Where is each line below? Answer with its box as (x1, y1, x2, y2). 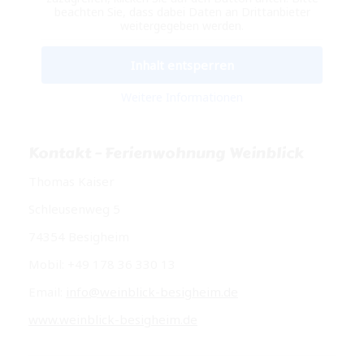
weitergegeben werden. (120, 18, 244, 33)
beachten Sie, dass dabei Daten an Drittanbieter (54, 4, 310, 19)
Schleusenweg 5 (28, 201, 120, 217)
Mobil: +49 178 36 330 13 (28, 256, 175, 272)
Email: (28, 284, 66, 300)
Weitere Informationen (121, 89, 243, 105)
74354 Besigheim (28, 228, 129, 245)
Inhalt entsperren (130, 57, 234, 73)
